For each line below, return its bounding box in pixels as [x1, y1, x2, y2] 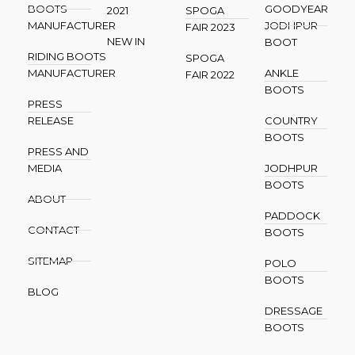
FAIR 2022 [185, 67, 235, 81]
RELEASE [28, 113, 74, 127]
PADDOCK [264, 208, 320, 222]
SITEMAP [28, 254, 73, 267]
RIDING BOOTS [28, 49, 106, 63]
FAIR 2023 [185, 20, 235, 33]
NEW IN [106, 34, 145, 48]
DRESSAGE [264, 303, 323, 317]
